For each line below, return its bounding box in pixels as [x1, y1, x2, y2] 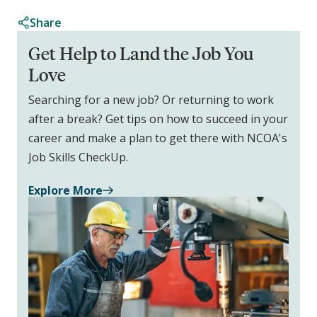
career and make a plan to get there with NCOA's [28, 130, 287, 146]
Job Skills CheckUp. [28, 149, 128, 166]
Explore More [28, 183, 103, 199]
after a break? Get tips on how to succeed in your [28, 111, 288, 127]
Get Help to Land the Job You [28, 42, 253, 65]
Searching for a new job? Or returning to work [28, 92, 274, 108]
